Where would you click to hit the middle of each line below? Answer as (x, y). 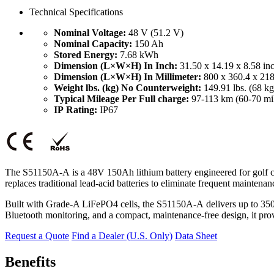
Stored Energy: (86, 55)
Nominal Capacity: (93, 44)
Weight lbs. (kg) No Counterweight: (128, 88)
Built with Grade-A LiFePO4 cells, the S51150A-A (106, 204)
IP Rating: (76, 110)
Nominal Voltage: (91, 33)
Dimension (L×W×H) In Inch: (116, 66)
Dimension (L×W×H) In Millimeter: (128, 77)
